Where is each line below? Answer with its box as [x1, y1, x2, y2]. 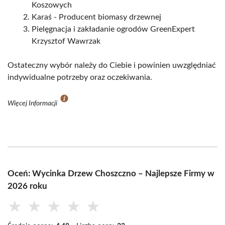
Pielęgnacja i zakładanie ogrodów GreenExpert [32, 25, 195, 34]
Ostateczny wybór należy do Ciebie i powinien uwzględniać [8, 61, 216, 70]
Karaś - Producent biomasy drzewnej [32, 13, 161, 22]
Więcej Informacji [8, 100, 59, 107]
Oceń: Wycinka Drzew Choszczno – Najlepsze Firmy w [8, 169, 214, 178]
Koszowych [32, 1, 72, 10]
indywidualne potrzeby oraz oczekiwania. [8, 73, 152, 82]
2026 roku [8, 182, 47, 191]
